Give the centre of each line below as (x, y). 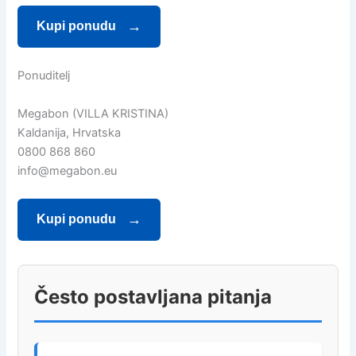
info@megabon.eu (68, 170)
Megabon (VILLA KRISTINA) (93, 113)
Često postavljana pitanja (153, 296)
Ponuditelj (44, 76)
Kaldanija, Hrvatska (70, 132)
